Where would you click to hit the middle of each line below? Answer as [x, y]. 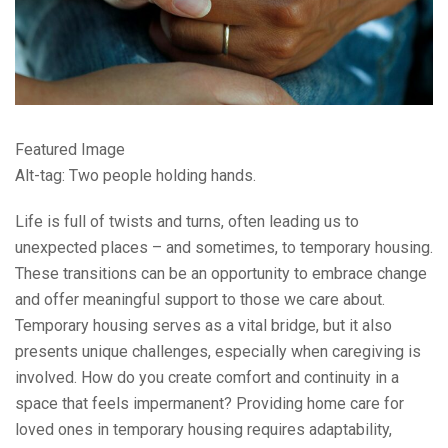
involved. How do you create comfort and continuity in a [207, 378]
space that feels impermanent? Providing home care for [209, 404]
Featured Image [70, 150]
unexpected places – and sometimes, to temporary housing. [224, 248]
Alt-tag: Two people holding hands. [135, 176]
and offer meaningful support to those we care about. [200, 300]
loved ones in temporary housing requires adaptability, [203, 430]
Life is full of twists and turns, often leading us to [187, 222]
